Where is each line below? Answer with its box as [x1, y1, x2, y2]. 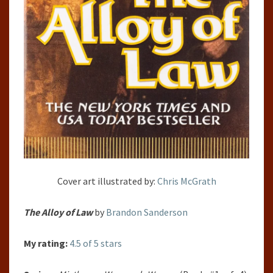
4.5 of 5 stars [69, 236, 122, 249]
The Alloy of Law [24, 205, 93, 218]
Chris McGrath [157, 174, 216, 187]
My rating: [24, 236, 68, 249]
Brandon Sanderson [106, 205, 188, 218]
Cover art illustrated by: [57, 174, 157, 187]
